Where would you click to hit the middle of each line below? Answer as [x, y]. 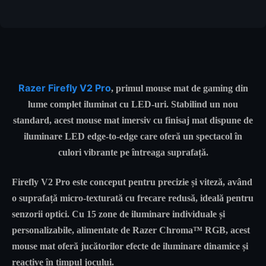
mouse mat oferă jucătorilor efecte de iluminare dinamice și [130, 246]
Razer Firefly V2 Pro [64, 88]
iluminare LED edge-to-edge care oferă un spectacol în [133, 137]
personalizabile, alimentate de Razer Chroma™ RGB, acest [131, 230]
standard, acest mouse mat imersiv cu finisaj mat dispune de [133, 121]
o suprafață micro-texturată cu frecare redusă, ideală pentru [133, 198]
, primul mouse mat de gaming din [179, 88]
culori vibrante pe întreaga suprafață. [133, 153]
